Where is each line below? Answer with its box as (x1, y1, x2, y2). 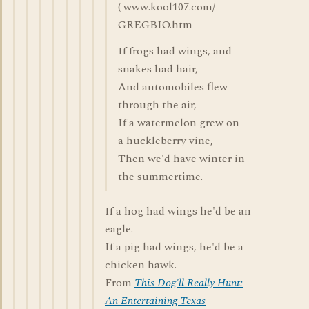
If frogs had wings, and (118, 43, 232, 59)
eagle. (105, 221, 133, 237)
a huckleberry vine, (118, 132, 213, 149)
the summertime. (118, 168, 203, 185)
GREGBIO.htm (118, 17, 192, 33)
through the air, (118, 97, 197, 113)
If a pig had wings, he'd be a (105, 239, 243, 255)
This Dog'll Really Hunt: (134, 275, 243, 291)
